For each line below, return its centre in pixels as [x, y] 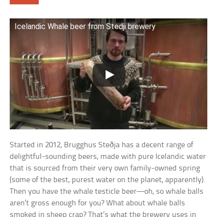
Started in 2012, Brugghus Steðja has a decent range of [102, 145]
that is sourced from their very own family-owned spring [105, 169]
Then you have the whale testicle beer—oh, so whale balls [107, 192]
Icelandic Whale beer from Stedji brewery [85, 26]
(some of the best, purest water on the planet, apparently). [108, 180]
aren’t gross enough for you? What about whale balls [98, 203]
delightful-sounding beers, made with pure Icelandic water [108, 157]
